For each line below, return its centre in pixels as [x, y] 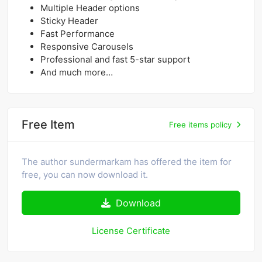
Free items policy [200, 124]
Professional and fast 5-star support [115, 60]
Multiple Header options [90, 8]
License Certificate [131, 231]
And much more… [77, 73]
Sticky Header [69, 21]
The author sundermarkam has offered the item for [127, 162]
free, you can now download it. [85, 175]
